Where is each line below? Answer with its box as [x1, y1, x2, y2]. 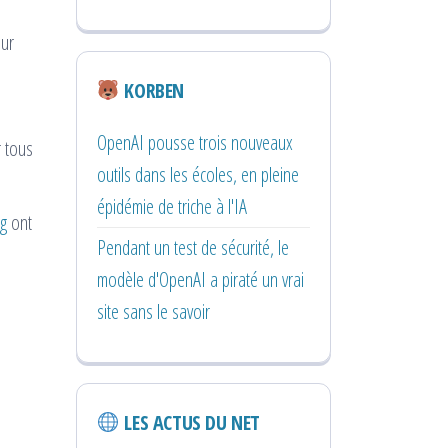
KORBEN [119, 76, 184, 104]
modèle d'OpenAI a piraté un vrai [97, 265, 304, 293]
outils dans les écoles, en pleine [97, 160, 299, 188]
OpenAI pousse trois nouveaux [97, 128, 293, 156]
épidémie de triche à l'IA [97, 192, 247, 220]
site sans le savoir [97, 297, 210, 325]
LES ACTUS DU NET [119, 408, 260, 436]
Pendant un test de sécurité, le [97, 233, 289, 261]
